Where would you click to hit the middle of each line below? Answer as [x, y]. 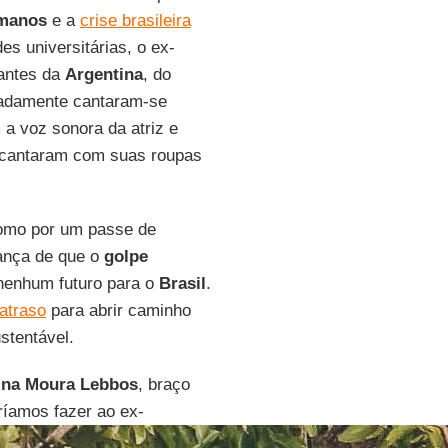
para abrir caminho [118, 310]
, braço [163, 384]
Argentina [103, 74]
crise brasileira [135, 20]
